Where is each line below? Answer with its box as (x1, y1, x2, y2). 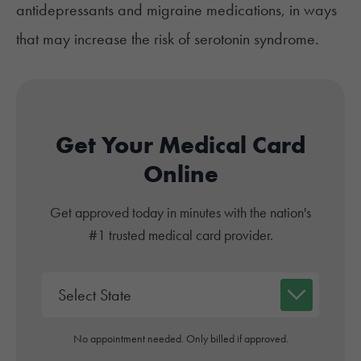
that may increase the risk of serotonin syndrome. (16, 28, 319, 50)
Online (143, 159, 218, 190)
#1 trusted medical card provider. (88, 226, 273, 245)
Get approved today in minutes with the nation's (50, 203, 311, 222)
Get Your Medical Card (56, 130, 305, 161)
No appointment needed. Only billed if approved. (73, 331, 288, 346)
